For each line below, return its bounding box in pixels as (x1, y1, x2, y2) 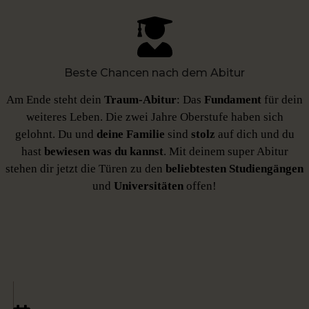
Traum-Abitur (104, 93, 177, 107)
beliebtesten (166, 162, 229, 176)
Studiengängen (229, 162, 303, 176)
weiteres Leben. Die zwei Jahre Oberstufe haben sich (26, 110, 283, 124)
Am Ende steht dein (6, 93, 104, 107)
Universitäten (114, 179, 186, 193)
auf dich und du (217, 128, 295, 141)
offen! (186, 179, 217, 193)
